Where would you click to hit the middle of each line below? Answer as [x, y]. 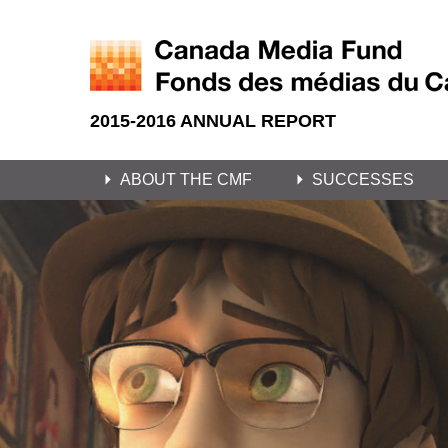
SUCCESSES [363, 179]
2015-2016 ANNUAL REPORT [213, 120]
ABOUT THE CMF [186, 179]
